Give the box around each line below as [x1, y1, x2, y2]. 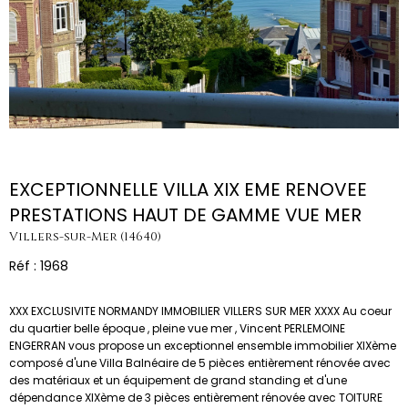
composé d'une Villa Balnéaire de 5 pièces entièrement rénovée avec [9, 355, 391, 372]
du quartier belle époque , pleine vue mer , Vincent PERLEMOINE [9, 321, 345, 337]
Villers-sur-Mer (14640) [9, 228, 161, 245]
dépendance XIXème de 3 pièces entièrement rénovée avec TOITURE [9, 390, 382, 406]
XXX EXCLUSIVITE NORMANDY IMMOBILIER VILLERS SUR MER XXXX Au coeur [9, 303, 392, 320]
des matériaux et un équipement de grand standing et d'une [9, 372, 347, 389]
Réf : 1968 [9, 256, 68, 275]
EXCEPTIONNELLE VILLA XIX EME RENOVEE [9, 176, 367, 202]
